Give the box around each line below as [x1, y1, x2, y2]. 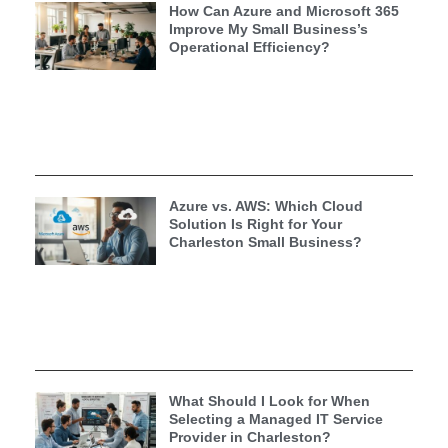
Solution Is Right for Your [168, 215, 342, 232]
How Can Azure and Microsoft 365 [168, 2, 399, 19]
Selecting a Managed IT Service [168, 410, 383, 427]
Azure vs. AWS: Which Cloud [168, 197, 363, 214]
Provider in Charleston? [168, 428, 331, 445]
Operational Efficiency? [168, 38, 330, 55]
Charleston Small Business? [168, 233, 362, 250]
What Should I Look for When [168, 392, 370, 409]
